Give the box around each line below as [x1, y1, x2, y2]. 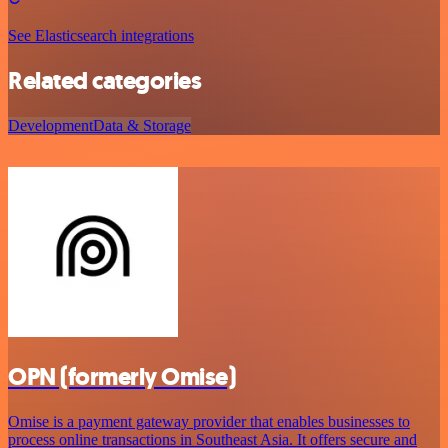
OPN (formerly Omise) [8, 361, 236, 394]
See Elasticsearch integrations [8, 27, 194, 45]
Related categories [8, 65, 202, 98]
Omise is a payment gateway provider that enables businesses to [8, 413, 410, 431]
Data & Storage [93, 117, 191, 135]
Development [8, 117, 93, 135]
